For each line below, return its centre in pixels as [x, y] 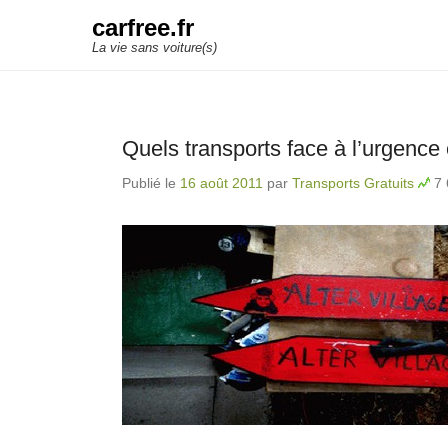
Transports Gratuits [353, 183]
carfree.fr [143, 27]
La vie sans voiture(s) [154, 47]
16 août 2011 [221, 183]
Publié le [151, 183]
